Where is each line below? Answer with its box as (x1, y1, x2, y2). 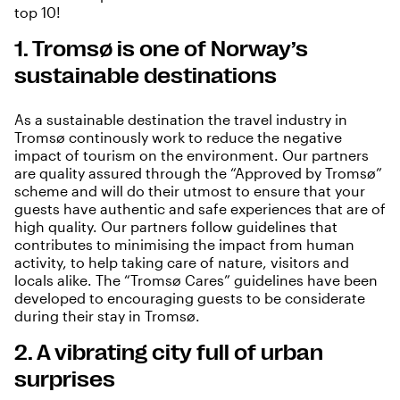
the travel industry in (204, 111, 347, 129)
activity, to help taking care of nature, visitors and (14, 254, 349, 271)
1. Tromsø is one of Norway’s (14, 37, 308, 62)
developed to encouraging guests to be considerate (14, 289, 365, 307)
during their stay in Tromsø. (14, 307, 204, 325)
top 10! (14, 4, 64, 21)
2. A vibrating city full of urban (14, 340, 323, 366)
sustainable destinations (14, 63, 277, 89)
